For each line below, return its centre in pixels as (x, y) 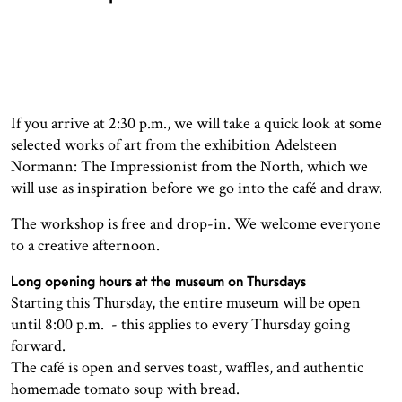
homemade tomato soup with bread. (125, 389)
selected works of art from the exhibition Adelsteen (174, 145)
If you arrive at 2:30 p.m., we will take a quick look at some (197, 124)
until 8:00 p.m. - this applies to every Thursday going (180, 325)
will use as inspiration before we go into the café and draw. (197, 188)
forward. (38, 346)
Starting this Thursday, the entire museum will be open (186, 303)
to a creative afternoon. (85, 246)
